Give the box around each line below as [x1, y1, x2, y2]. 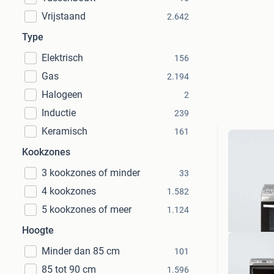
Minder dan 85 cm [42, 245, 120, 257]
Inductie [42, 107, 76, 119]
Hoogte [22, 224, 54, 236]
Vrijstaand [42, 10, 86, 22]
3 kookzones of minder [42, 167, 140, 179]
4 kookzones [42, 185, 96, 197]
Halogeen [42, 89, 83, 100]
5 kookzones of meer [42, 204, 131, 215]
